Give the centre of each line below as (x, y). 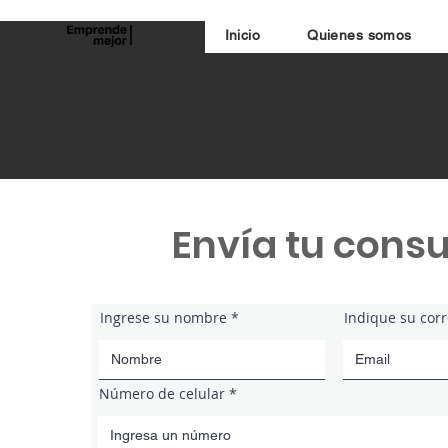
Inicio (242, 35)
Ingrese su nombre (163, 317)
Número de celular (162, 393)
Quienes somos (359, 35)
